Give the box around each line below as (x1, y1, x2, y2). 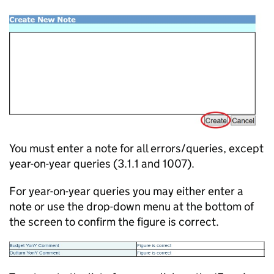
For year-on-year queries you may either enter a (9, 184, 243, 198)
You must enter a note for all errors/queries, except (9, 141, 264, 155)
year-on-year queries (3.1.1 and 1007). (9, 157, 194, 171)
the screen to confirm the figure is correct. (9, 215, 219, 229)
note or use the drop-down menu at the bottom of (9, 199, 254, 213)
